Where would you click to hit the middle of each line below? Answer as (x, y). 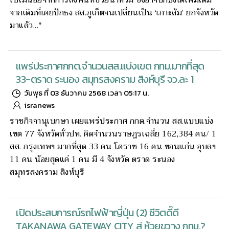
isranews (39, 105)
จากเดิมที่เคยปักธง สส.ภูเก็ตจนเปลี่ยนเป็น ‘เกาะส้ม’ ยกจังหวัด (114, 13)
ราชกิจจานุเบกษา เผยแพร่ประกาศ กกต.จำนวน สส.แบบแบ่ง (112, 121)
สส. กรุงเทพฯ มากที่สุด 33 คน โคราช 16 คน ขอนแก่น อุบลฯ (113, 147)
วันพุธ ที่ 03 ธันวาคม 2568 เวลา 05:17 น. (86, 93)
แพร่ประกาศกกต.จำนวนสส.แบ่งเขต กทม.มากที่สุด (110, 66)
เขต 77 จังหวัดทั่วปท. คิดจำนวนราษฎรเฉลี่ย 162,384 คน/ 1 (113, 134)
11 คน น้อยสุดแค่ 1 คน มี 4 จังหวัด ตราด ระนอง (93, 159)
